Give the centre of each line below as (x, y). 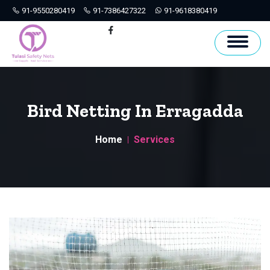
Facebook (87, 31)
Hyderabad (40, 31)
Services (154, 140)
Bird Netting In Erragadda (135, 111)
